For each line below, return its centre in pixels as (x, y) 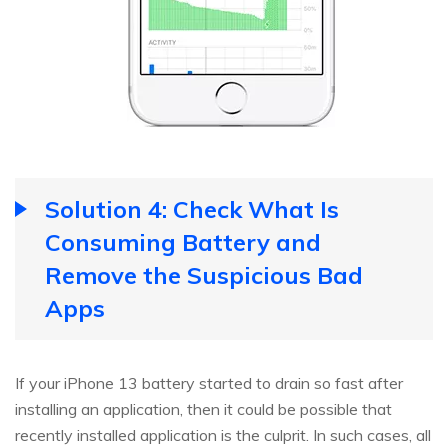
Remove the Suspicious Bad (204, 274)
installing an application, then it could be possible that (203, 408)
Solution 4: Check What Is (192, 208)
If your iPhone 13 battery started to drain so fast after (209, 382)
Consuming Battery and (183, 241)
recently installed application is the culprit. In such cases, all (223, 434)
